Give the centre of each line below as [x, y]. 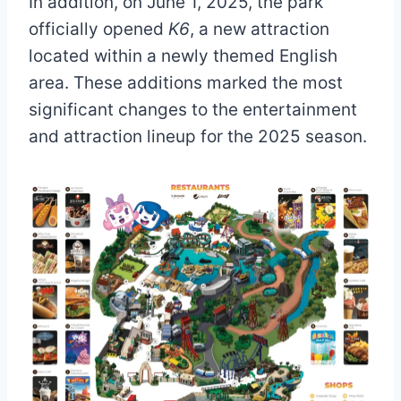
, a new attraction [260, 30]
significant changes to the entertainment [193, 110]
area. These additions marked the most [186, 83]
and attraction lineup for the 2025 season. [198, 137]
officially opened [98, 30]
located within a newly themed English [183, 56]
